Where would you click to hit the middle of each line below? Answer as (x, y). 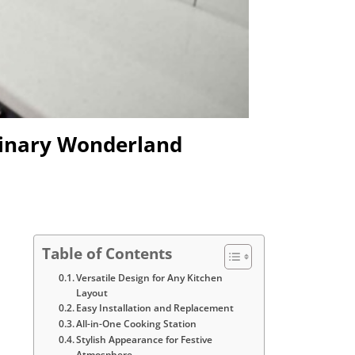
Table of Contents (107, 254)
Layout (92, 293)
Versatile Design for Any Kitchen (150, 278)
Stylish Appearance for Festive (145, 340)
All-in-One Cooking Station (137, 324)
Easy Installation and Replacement (155, 308)
